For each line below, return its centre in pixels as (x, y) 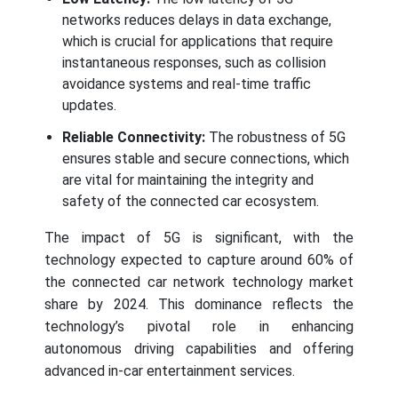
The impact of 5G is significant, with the (199, 237)
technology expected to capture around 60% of (199, 259)
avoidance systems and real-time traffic (187, 84)
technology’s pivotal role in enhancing (199, 326)
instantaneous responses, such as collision (194, 62)
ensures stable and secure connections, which (206, 158)
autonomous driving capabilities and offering (199, 348)
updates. (89, 105)
